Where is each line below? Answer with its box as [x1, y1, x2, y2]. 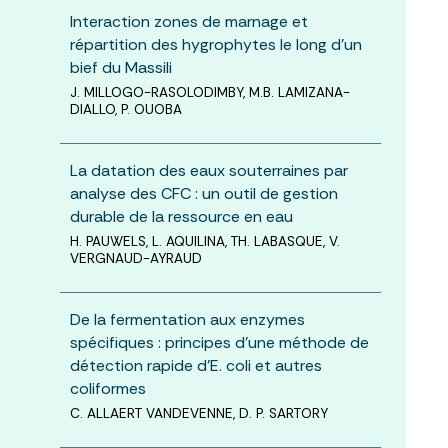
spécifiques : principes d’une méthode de [69, 331, 369, 353]
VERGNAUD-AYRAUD [69, 249, 202, 267]
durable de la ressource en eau [69, 205, 293, 227]
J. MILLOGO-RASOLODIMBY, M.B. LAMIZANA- [69, 83, 350, 101]
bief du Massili [69, 56, 172, 78]
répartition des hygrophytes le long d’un [69, 33, 362, 55]
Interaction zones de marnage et [69, 10, 308, 32]
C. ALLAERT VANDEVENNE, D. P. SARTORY [69, 404, 328, 422]
